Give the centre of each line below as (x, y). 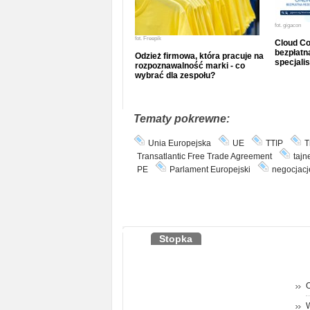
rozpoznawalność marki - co (190, 66)
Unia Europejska (179, 143)
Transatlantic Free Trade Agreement (204, 156)
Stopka (175, 239)
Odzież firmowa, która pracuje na (199, 56)
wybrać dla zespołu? (175, 75)
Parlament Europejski (210, 170)
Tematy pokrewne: (181, 119)
